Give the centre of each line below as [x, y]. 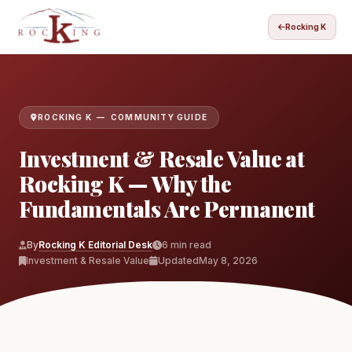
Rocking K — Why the [125, 183]
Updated [178, 260]
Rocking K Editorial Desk [95, 244]
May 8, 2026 [228, 260]
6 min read [187, 244]
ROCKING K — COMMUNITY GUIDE [123, 117]
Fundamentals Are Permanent [167, 208]
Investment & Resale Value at [162, 158]
